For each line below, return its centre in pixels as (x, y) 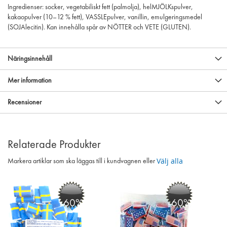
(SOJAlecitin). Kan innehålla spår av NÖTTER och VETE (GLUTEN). (99, 27)
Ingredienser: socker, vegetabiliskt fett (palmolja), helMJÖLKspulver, (100, 7)
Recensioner (25, 102)
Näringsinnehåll (30, 59)
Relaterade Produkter (54, 145)
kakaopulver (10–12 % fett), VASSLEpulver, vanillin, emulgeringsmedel (105, 17)
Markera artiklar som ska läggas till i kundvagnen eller (82, 161)
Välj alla (170, 161)
